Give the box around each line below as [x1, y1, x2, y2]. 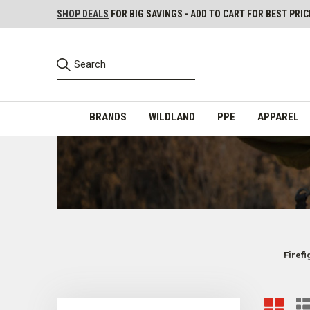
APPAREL [257, 110, 299, 123]
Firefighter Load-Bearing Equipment [57, 287, 246, 302]
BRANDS [89, 110, 127, 123]
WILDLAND [148, 110, 195, 123]
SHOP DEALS [57, 8, 109, 19]
